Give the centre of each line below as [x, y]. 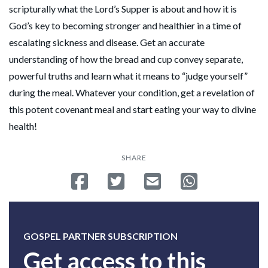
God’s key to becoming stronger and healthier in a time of [125, 25]
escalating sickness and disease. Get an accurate [107, 42]
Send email [182, 178]
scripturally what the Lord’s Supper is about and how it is [123, 8]
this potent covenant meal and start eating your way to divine [133, 109]
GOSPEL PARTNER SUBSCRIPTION [100, 236]
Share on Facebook [126, 178]
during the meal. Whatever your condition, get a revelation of [132, 92]
